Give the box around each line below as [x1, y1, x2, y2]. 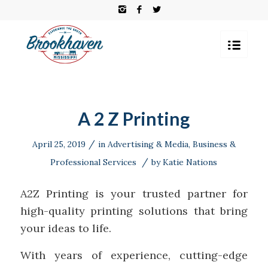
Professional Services [50, 157, 137, 167]
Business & [192, 139, 236, 150]
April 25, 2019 [32, 139, 86, 150]
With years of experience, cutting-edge [20, 248, 248, 262]
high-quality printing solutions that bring [20, 204, 248, 218]
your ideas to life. [20, 221, 111, 236]
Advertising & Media [107, 139, 188, 150]
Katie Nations [163, 157, 218, 167]
